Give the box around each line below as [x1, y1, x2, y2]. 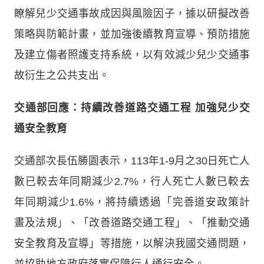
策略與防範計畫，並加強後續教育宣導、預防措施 [14, 28, 250, 40]
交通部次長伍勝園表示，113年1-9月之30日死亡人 [14, 154, 250, 167]
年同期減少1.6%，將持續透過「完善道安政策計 [14, 196, 250, 208]
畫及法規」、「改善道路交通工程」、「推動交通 [14, 216, 250, 229]
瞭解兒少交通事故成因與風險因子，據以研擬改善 [14, 7, 250, 19]
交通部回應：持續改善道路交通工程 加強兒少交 [14, 101, 250, 114]
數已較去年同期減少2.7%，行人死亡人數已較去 [14, 175, 250, 187]
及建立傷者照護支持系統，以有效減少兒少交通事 [14, 48, 250, 61]
